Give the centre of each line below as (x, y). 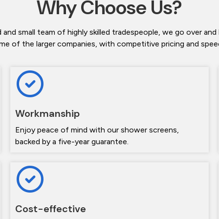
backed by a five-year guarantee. (72, 142)
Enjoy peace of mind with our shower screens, (97, 130)
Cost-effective (50, 209)
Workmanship (47, 114)
